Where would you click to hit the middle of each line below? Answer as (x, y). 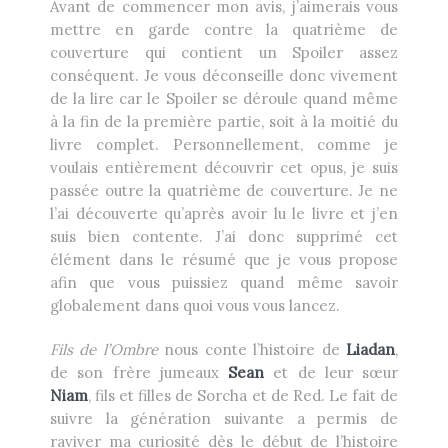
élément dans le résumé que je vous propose (224, 260)
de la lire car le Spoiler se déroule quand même (224, 99)
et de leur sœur (331, 373)
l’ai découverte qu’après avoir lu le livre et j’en (224, 214)
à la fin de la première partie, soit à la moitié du (224, 122)
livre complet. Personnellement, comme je (224, 145)
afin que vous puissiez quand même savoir (224, 283)
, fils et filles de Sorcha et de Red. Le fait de (243, 396)
